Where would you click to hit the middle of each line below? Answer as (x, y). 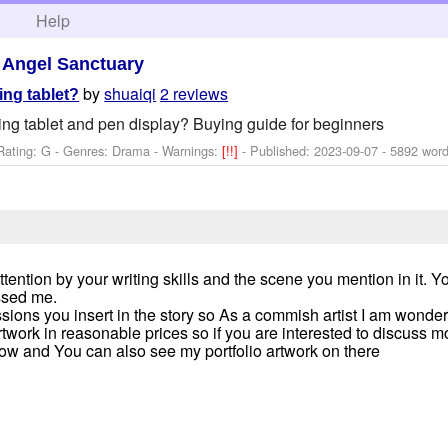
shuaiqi (130, 94)
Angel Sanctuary (73, 63)
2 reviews (194, 94)
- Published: (278, 150)
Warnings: (192, 150)
